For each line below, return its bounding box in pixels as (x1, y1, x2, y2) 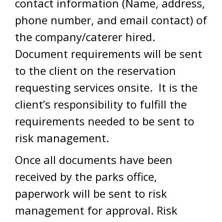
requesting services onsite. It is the (15, 80, 198, 95)
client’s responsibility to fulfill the (15, 97, 187, 111)
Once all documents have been (15, 152, 172, 167)
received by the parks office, (15, 169, 157, 184)
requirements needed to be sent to (15, 113, 194, 128)
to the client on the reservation (15, 63, 176, 78)
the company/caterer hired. (15, 29, 158, 44)
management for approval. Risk (15, 203, 177, 218)
